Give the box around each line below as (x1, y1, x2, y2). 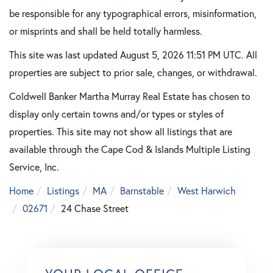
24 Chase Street (61, 202, 129, 214)
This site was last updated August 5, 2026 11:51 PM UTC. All (9, 49, 257, 61)
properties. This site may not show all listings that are (9, 126, 232, 138)
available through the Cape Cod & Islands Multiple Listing (9, 143, 250, 155)
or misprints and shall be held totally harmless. (9, 25, 202, 37)
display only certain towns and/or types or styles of (9, 108, 224, 120)
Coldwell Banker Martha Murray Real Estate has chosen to (9, 90, 250, 102)
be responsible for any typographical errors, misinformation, (9, 7, 257, 19)
